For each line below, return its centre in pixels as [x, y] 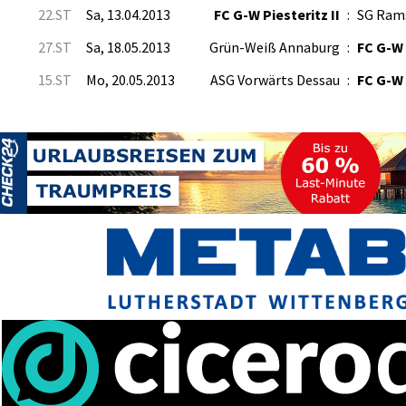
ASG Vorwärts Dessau [275, 80]
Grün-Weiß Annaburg [275, 47]
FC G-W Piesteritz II [277, 14]
